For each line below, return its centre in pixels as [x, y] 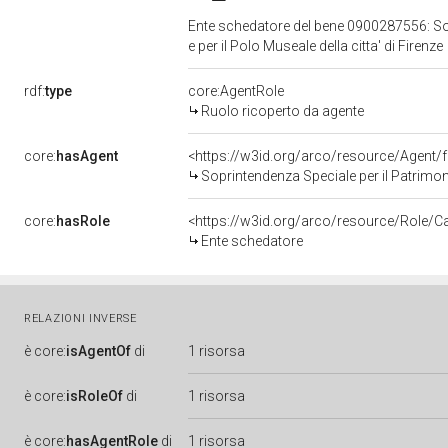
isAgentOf [98, 351]
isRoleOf [94, 396]
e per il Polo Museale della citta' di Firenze [317, 46]
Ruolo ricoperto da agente [282, 111]
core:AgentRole [236, 91]
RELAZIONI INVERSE [80, 318]
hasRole [83, 221]
